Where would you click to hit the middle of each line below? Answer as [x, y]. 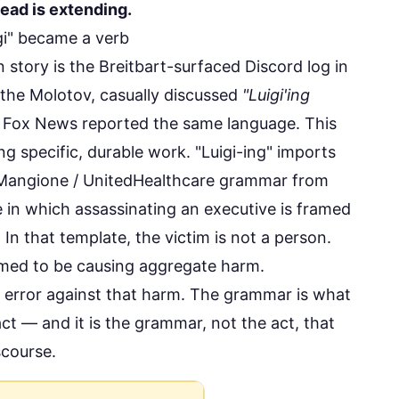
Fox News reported [76, 124]
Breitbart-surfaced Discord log [215, 67]
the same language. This [243, 124]
